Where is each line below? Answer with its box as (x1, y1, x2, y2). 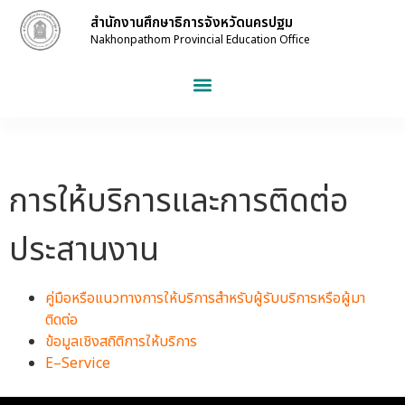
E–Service (45, 353, 110, 375)
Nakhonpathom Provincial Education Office (89, 31, 310, 48)
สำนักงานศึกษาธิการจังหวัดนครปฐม (89, 12, 293, 33)
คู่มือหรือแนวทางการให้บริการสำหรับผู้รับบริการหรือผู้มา (45, 287, 365, 310)
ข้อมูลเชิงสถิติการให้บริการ (45, 331, 197, 353)
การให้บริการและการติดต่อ (9, 177, 348, 226)
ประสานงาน (9, 226, 159, 275)
